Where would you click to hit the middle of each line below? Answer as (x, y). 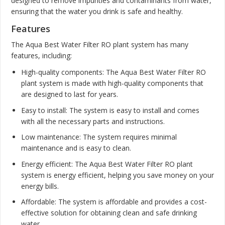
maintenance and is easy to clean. (76, 148)
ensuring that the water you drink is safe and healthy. (97, 11)
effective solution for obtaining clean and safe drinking (109, 213)
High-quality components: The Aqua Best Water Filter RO (114, 72)
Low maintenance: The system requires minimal (99, 137)
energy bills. (40, 186)
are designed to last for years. (70, 94)
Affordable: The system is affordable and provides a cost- (114, 202)
